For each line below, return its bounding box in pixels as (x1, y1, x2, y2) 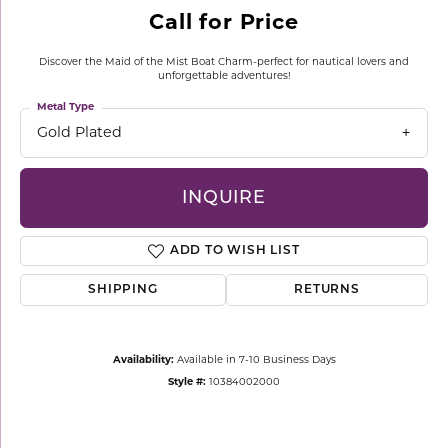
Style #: (168, 378, 206, 388)
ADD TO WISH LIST (169, 245, 300, 258)
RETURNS (294, 284, 360, 297)
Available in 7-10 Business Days (176, 356, 336, 366)
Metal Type (37, 102, 94, 113)
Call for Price (149, 13, 299, 34)
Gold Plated (37, 126, 122, 141)
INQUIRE (182, 189, 266, 207)
